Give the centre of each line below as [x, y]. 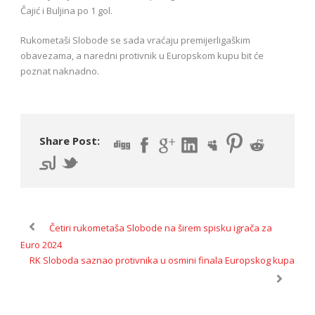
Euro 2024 [41, 244]
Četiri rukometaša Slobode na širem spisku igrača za [161, 227]
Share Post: [70, 141]
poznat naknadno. [60, 71]
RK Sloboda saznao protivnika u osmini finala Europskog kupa [162, 260]
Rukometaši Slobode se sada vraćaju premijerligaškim [135, 40]
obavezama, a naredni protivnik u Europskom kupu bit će [142, 56]
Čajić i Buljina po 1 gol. [66, 11]
